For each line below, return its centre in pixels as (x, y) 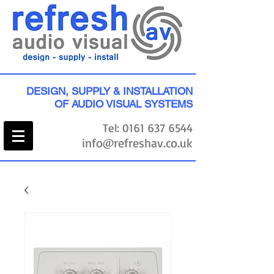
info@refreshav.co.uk (137, 143)
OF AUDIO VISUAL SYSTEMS (124, 104)
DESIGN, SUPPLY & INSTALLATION (109, 91)
